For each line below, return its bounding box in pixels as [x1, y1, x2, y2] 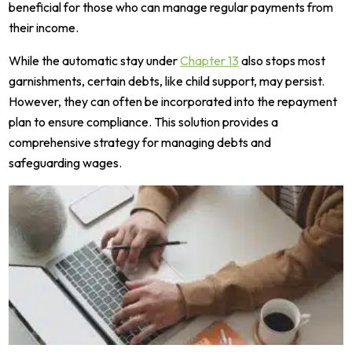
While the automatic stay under [9, 53, 181, 69]
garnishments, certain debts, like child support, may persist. [9, 73, 325, 90]
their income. [9, 20, 79, 36]
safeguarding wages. [9, 155, 123, 171]
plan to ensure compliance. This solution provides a [9, 114, 279, 130]
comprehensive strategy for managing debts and [9, 134, 272, 151]
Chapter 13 [180, 53, 240, 69]
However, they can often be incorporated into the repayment [9, 93, 338, 110]
